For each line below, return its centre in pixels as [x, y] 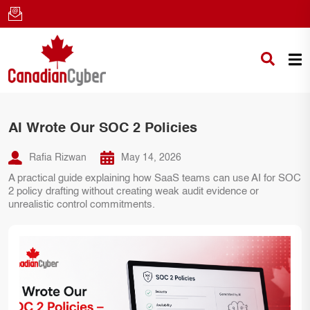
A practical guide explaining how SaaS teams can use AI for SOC [155, 179]
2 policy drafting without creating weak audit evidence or [134, 192]
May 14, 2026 [152, 158]
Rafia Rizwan [58, 158]
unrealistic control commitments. [82, 205]
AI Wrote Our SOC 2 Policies [103, 129]
